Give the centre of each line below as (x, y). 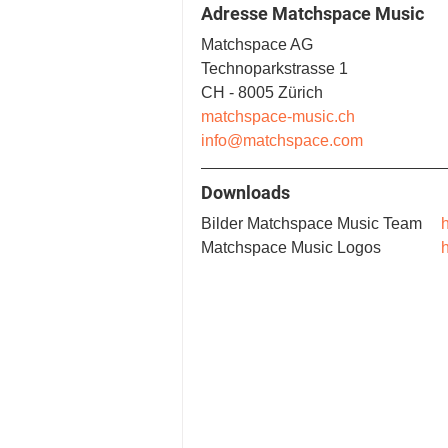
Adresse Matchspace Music (312, 14)
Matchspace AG (257, 45)
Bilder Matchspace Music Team (431, 224)
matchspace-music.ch (278, 117)
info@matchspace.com (282, 141)
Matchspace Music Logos (411, 248)
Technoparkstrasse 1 (276, 69)
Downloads (245, 193)
